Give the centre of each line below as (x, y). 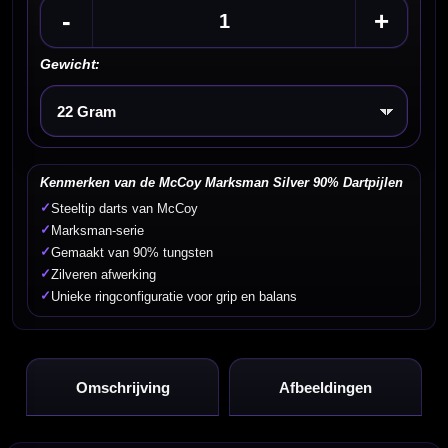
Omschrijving (122, 387)
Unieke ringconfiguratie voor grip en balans (174, 297)
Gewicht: (70, 64)
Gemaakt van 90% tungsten (132, 253)
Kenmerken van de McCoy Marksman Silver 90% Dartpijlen (222, 183)
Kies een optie (134, 101)
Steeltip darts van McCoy (125, 209)
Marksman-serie (98, 231)
